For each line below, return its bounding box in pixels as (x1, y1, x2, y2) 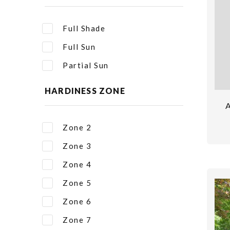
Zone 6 (63, 197, 91, 206)
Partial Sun (63, 61, 109, 70)
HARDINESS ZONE (45, 86, 125, 95)
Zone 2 (63, 123, 91, 132)
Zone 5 (63, 178, 91, 187)
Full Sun (63, 42, 95, 51)
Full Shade (63, 24, 105, 33)
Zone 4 (63, 160, 91, 169)
